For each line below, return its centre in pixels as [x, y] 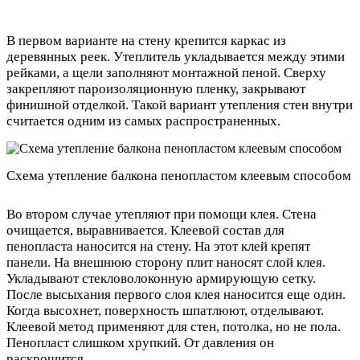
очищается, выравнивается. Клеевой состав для [145, 230]
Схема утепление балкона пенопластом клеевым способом [179, 176]
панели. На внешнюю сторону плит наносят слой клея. [166, 262]
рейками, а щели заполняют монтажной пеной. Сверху [166, 73]
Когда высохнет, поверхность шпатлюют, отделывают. [165, 310]
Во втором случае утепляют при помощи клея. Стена [162, 214]
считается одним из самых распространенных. [143, 121]
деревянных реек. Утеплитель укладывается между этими [176, 57]
